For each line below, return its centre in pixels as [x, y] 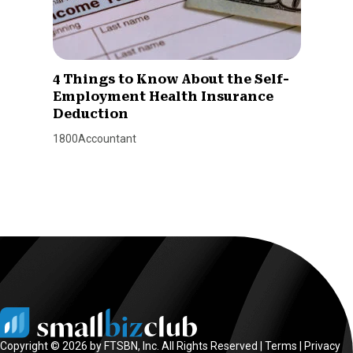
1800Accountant [94, 138]
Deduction [90, 113]
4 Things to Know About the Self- [171, 79]
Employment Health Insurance [163, 96]
